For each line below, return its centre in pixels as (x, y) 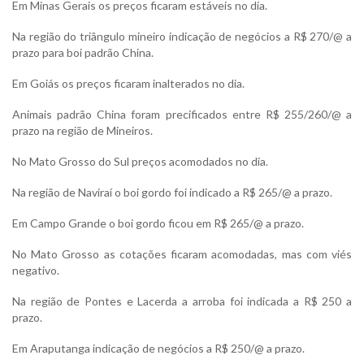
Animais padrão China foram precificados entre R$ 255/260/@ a (182, 115)
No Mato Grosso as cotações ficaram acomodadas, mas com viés (182, 254)
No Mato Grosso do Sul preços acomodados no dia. (140, 162)
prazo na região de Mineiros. (82, 131)
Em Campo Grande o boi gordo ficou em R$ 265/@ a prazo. (158, 223)
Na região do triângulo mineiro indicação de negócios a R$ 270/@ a (182, 37)
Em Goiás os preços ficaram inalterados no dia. (128, 84)
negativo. (36, 271)
